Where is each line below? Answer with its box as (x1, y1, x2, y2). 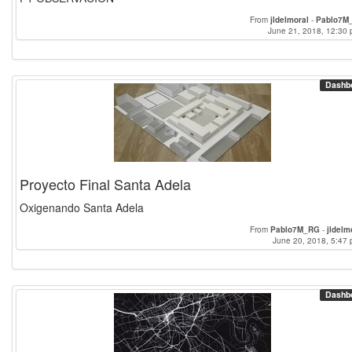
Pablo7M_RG (270, 224, 320, 235)
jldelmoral (270, 14, 309, 25)
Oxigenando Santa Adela (20, 200, 144, 215)
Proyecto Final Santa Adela (20, 174, 191, 194)
